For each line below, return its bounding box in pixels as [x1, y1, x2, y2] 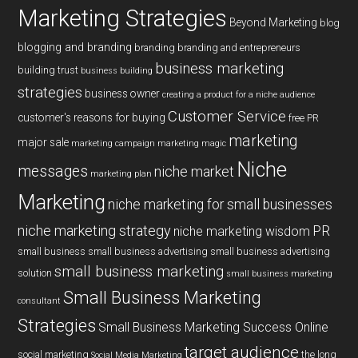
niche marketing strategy [18, 222, 172, 240]
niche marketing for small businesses [108, 197, 333, 213]
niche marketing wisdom [173, 224, 311, 240]
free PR [288, 113, 320, 125]
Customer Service [168, 108, 287, 126]
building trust [18, 65, 79, 77]
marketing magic [157, 138, 227, 149]
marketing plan [90, 169, 153, 180]
